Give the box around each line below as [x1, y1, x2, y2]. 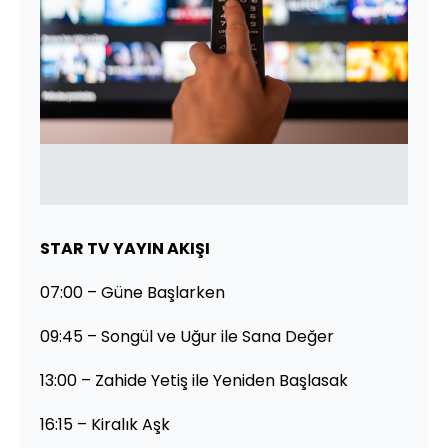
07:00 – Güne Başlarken [40, 280, 225, 304]
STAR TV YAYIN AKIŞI [40, 236, 210, 260]
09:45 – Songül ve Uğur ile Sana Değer [40, 324, 334, 348]
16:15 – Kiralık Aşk [40, 412, 170, 436]
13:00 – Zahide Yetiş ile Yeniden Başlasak [40, 368, 348, 392]
